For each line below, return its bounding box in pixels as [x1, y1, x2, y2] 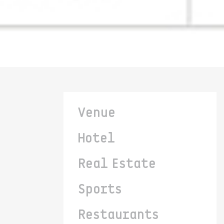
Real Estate [78, 157, 156, 172]
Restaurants [78, 208, 159, 223]
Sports [78, 183, 122, 197]
